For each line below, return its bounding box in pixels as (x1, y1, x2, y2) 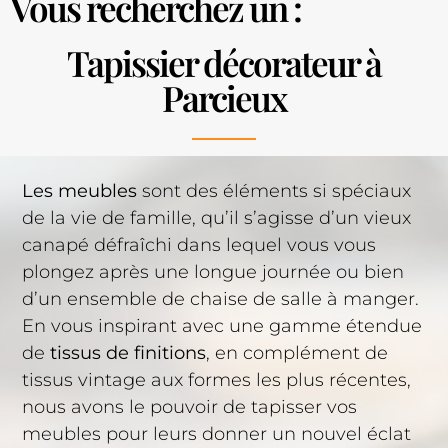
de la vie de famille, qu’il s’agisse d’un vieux (22, 207, 412, 230)
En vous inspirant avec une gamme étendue (22, 315, 423, 338)
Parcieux (161, 73, 287, 121)
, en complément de (206, 342, 389, 365)
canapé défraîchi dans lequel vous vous (22, 234, 377, 257)
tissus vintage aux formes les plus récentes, (22, 369, 412, 392)
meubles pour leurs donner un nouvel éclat (22, 423, 412, 446)
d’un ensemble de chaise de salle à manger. (22, 288, 420, 311)
